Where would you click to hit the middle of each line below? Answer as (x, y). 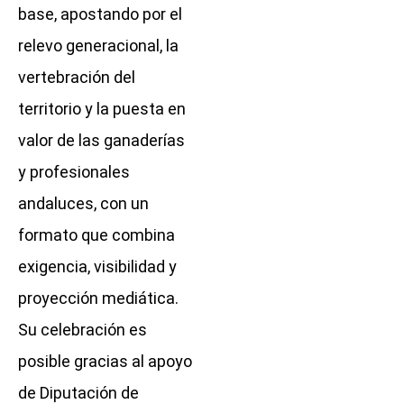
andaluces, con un (83, 203)
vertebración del (77, 77)
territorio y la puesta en (102, 108)
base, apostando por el (100, 14)
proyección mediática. (98, 298)
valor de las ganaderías (101, 140)
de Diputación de (78, 392)
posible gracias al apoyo (105, 361)
